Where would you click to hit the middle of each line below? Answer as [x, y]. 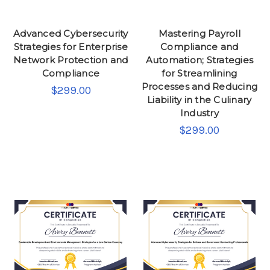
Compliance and [199, 46]
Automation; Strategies [199, 60]
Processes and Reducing [199, 86]
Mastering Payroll [199, 33]
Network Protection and [71, 60]
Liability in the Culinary [199, 99]
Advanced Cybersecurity [71, 33]
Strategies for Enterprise [71, 46]
